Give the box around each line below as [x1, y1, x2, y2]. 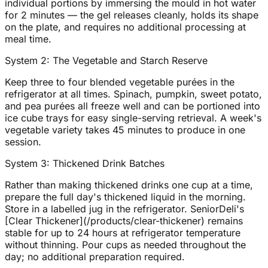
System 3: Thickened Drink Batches [5, 157, 165, 170]
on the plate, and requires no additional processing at [5, 21, 246, 33]
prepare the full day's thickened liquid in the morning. [5, 191, 246, 203]
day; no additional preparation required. [5, 251, 185, 263]
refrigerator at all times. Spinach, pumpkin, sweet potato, [5, 88, 262, 100]
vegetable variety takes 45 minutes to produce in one [5, 124, 245, 136]
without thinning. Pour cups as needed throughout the [5, 239, 246, 251]
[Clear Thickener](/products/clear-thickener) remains [5, 215, 243, 227]
